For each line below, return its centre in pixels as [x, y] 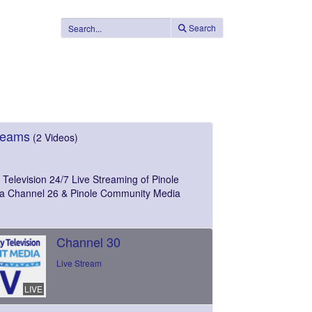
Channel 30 [88, 242]
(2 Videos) [56, 138]
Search [202, 28]
